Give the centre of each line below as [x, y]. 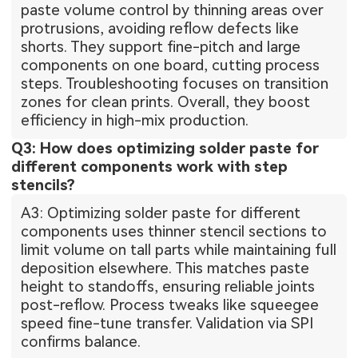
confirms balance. [81, 342]
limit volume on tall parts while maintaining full [179, 250]
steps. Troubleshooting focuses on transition [175, 84]
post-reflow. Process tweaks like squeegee [170, 305]
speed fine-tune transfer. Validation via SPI [167, 324]
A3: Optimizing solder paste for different [161, 213]
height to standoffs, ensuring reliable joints [168, 287]
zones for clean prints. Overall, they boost [166, 102]
